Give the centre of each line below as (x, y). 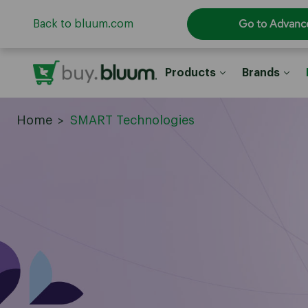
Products (190, 73)
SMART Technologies (132, 120)
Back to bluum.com (83, 24)
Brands (261, 73)
